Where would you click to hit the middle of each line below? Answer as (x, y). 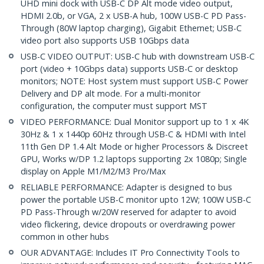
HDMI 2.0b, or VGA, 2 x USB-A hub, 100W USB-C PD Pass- (133, 16)
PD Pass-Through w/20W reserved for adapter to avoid (128, 212)
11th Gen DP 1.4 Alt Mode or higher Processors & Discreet (134, 147)
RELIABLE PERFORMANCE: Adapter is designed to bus (126, 187)
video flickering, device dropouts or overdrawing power (128, 225)
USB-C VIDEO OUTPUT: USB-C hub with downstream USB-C (138, 57)
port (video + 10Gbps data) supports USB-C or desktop (129, 69)
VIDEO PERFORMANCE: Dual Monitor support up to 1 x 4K (135, 122)
